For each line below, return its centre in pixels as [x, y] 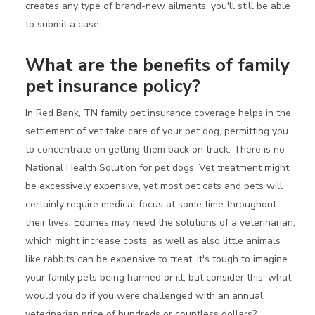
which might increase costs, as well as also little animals [153, 241]
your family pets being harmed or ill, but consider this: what [158, 277]
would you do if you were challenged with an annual [144, 296]
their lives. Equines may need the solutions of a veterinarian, [160, 223]
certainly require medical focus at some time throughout [151, 204]
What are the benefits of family [157, 65]
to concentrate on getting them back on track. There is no [155, 149]
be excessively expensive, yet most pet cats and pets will [154, 186]
